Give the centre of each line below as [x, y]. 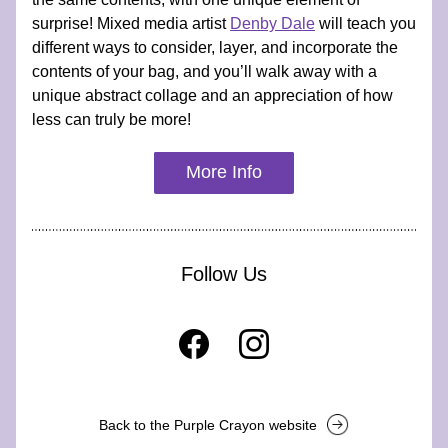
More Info [224, 172]
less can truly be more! [111, 119]
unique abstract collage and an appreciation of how [212, 95]
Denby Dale [272, 23]
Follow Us [224, 274]
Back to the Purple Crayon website [208, 425]
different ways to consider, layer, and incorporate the [215, 47]
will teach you [365, 23]
